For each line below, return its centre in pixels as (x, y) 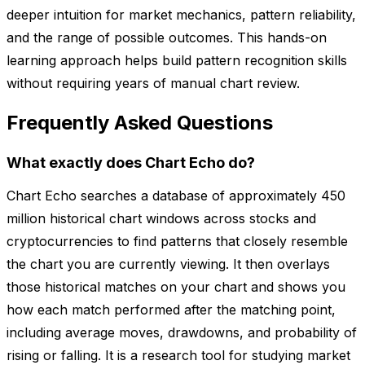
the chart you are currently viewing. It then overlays (168, 264)
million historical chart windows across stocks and (161, 219)
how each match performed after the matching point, (171, 310)
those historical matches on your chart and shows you (176, 287)
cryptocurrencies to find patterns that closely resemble (177, 242)
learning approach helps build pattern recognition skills (177, 61)
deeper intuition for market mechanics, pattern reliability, (181, 15)
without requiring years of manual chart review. (153, 84)
